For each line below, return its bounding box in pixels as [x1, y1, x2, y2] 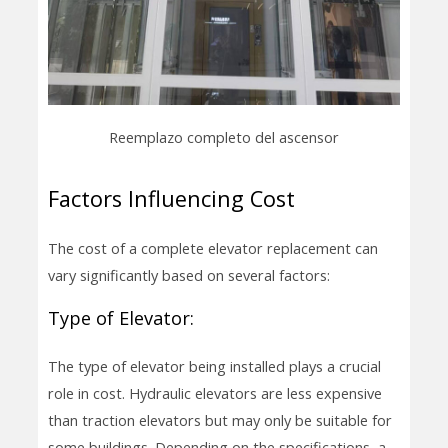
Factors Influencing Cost [47, 184, 295, 214]
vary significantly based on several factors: [47, 265, 330, 286]
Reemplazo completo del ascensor [109, 127, 339, 148]
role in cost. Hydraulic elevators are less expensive [47, 382, 382, 403]
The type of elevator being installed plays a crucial [47, 355, 381, 376]
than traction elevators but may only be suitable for [47, 409, 392, 430]
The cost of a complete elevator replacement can [47, 238, 378, 259]
